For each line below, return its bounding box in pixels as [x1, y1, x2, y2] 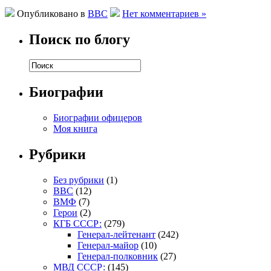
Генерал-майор [77, 240, 139, 251]
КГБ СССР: [53, 218, 102, 229]
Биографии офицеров [53, 113, 142, 123]
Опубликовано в [15, 8, 88, 19]
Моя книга [53, 123, 97, 134]
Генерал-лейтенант [77, 229, 155, 240]
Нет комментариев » [122, 8, 206, 19]
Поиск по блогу [29, 31, 130, 47]
